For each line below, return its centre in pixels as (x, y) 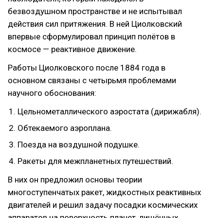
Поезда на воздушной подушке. (79, 145)
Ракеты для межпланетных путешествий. (95, 161)
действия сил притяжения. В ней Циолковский (95, 24)
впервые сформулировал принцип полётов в (91, 36)
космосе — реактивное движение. (72, 49)
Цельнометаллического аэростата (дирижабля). (109, 111)
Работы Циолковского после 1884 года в (87, 68)
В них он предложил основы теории (75, 180)
